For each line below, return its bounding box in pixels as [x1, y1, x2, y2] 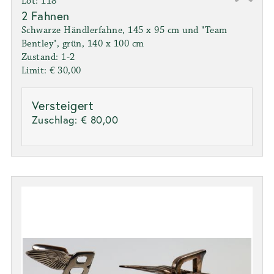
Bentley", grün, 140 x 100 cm [21, 37, 144, 50]
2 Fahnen [21, 7, 70, 23]
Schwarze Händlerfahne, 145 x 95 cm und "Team [21, 24, 228, 36]
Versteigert [31, 97, 94, 114]
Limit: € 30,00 [21, 64, 81, 76]
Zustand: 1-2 [21, 51, 75, 63]
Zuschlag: [31, 112, 81, 127]
